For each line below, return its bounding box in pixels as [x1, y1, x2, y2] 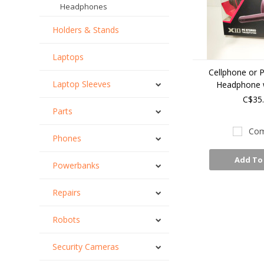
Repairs [52, 187, 81, 198]
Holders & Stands [52, 24, 120, 35]
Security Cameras [52, 241, 120, 252]
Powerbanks [52, 160, 100, 171]
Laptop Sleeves [52, 78, 111, 90]
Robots [52, 214, 81, 225]
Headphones [60, 1, 108, 12]
